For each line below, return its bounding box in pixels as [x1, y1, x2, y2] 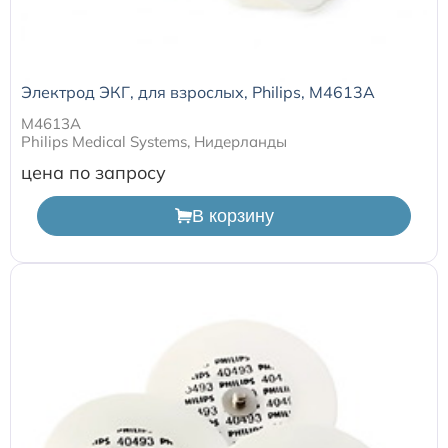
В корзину [191, 205, 274, 226]
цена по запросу [21, 161, 166, 184]
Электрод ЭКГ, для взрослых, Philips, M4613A [21, 82, 375, 102]
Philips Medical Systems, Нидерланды [21, 132, 287, 151]
